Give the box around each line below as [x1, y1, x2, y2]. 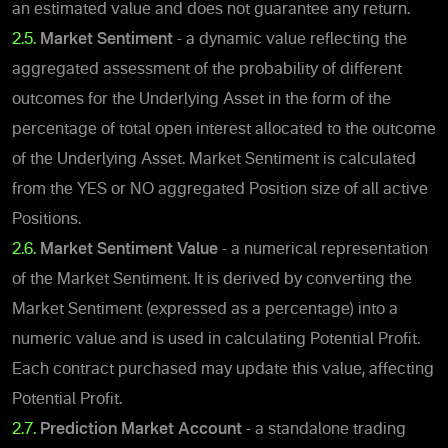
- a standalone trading [242, 421, 406, 438]
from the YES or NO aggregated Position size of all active [12, 181, 428, 198]
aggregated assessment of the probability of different [12, 61, 402, 78]
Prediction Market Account [40, 421, 242, 438]
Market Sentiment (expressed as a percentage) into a [12, 301, 398, 318]
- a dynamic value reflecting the [173, 31, 407, 48]
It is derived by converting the [194, 271, 412, 288]
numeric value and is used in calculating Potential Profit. [12, 331, 420, 348]
